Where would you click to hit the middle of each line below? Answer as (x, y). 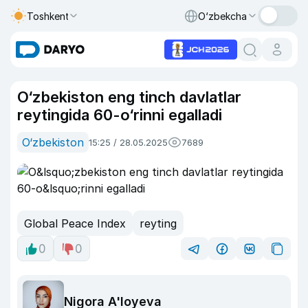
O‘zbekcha (222, 16)
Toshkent (48, 16)
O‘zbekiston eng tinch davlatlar (129, 97)
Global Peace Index (75, 223)
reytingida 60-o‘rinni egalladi (120, 115)
